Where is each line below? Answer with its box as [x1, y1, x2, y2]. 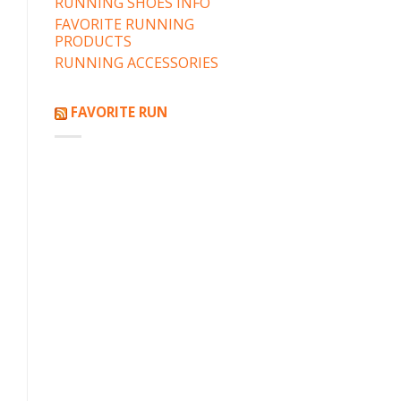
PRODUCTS [55, 31, 132, 52]
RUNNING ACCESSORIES [55, 53, 218, 73]
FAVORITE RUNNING [55, 14, 194, 35]
